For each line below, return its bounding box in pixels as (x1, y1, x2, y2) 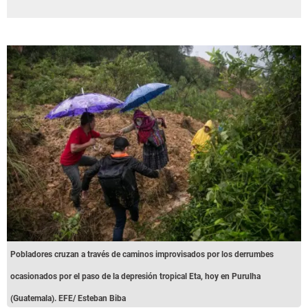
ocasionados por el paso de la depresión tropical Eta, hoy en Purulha (10, 271, 261, 281)
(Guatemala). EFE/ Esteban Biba (10, 293, 126, 303)
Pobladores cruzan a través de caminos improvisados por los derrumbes (10, 249, 274, 259)
